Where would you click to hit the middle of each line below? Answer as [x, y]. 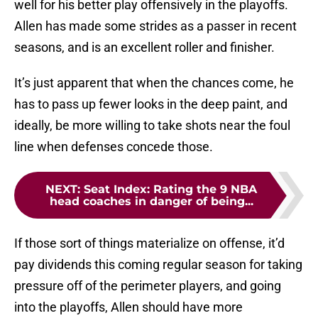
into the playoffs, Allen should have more [128, 307]
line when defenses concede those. [114, 147]
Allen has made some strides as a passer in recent [155, 26]
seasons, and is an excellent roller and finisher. [144, 48]
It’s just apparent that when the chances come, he [154, 83]
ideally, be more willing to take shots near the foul [152, 126]
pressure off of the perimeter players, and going [148, 286]
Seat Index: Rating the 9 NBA [170, 190]
